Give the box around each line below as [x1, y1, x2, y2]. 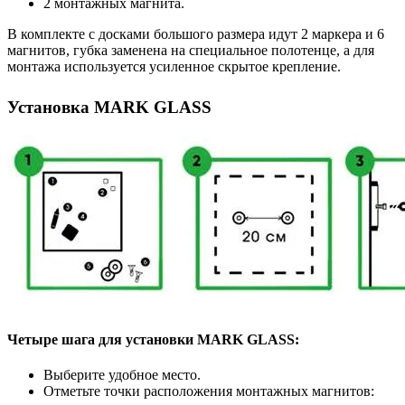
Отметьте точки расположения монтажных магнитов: [43, 383, 374, 400]
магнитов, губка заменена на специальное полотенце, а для [7, 42, 374, 59]
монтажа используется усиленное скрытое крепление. [7, 59, 341, 75]
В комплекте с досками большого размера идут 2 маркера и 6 [7, 26, 384, 42]
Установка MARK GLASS [7, 98, 212, 118]
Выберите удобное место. [43, 367, 201, 383]
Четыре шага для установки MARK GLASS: [7, 332, 299, 348]
